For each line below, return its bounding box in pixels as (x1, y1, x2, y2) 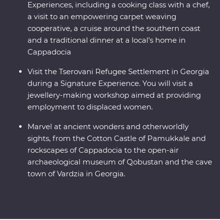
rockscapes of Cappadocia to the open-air (27, 145, 179, 155)
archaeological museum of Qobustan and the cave (27, 157, 212, 167)
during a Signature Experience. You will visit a (27, 79, 193, 88)
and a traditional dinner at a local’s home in (27, 35, 186, 45)
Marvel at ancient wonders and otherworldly (27, 122, 189, 132)
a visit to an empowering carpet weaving (27, 12, 176, 22)
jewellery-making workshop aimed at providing (27, 90, 201, 100)
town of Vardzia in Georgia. (27, 169, 125, 179)
